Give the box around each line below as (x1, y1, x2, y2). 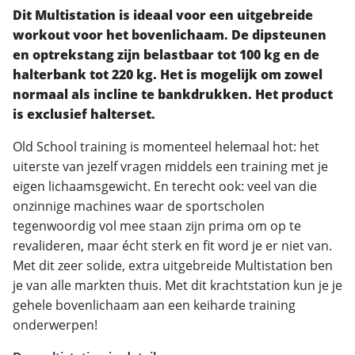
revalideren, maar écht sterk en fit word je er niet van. (13, 236, 332, 254)
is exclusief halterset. (13, 105, 155, 123)
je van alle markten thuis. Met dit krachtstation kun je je (13, 276, 342, 294)
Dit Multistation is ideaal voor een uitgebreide (13, 6, 313, 24)
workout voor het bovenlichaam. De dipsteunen (13, 25, 326, 44)
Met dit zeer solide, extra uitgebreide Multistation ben (13, 256, 333, 274)
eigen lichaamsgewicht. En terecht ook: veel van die (13, 177, 317, 195)
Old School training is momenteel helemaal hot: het (13, 137, 319, 155)
